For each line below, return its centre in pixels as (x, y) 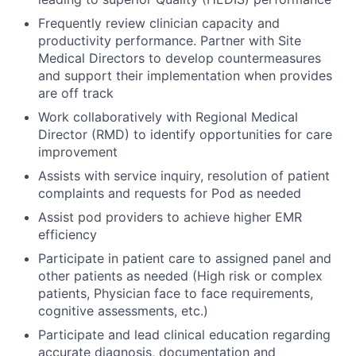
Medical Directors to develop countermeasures (180, 58)
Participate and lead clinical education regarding (184, 334)
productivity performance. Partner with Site (170, 40)
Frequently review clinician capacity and (159, 23)
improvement (78, 151)
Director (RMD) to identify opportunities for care (185, 134)
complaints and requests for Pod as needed (170, 193)
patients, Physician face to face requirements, (176, 293)
